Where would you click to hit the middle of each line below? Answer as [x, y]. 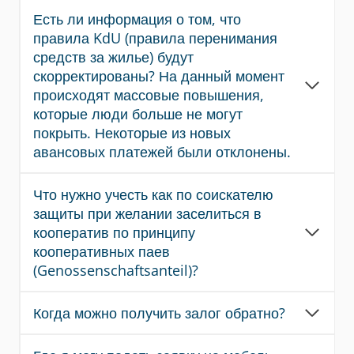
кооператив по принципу [114, 232]
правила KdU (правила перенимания [155, 38]
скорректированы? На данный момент [159, 76]
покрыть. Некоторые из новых [132, 133]
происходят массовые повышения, [149, 95]
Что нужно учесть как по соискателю [153, 194]
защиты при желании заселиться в [147, 213]
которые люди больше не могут [138, 114]
